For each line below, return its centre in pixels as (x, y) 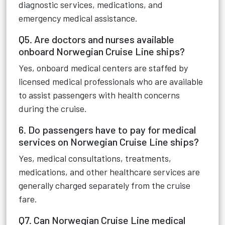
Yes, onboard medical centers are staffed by (103, 68)
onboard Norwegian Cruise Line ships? (102, 51)
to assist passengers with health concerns (99, 95)
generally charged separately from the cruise (104, 185)
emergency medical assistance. (78, 18)
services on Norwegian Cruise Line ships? (109, 142)
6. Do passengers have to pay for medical (107, 130)
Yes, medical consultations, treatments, (95, 158)
